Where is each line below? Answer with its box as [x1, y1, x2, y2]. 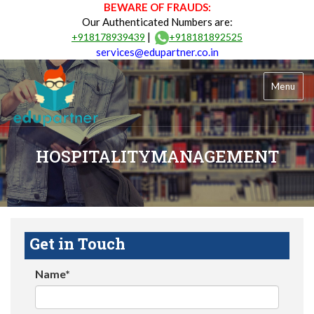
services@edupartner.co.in [95, 46, 219, 59]
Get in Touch [29, 233, 125, 254]
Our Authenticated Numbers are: [81, 15, 233, 28]
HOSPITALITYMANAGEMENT [35, 144, 279, 168]
